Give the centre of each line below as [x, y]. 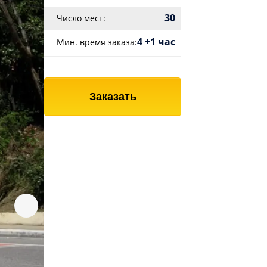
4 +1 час [156, 42]
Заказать [113, 97]
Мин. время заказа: [97, 42]
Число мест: [81, 18]
